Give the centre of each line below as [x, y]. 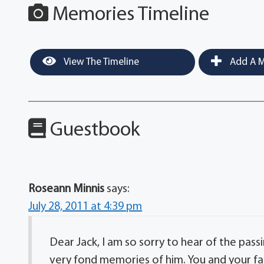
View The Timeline [101, 62]
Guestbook [93, 130]
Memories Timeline [129, 15]
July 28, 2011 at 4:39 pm [85, 207]
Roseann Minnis [67, 189]
